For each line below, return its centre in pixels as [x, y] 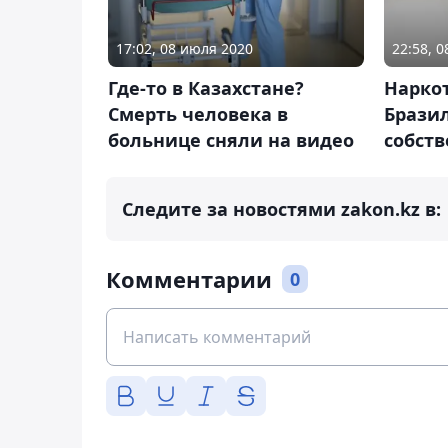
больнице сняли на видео [231, 140]
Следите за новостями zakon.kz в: [281, 209]
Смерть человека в [198, 114]
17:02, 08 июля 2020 [184, 49]
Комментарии [189, 279]
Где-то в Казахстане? [206, 88]
